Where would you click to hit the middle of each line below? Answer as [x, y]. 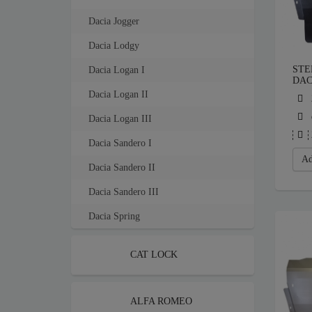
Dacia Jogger [114, 21]
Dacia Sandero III [124, 192]
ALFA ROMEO [161, 301]
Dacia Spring [114, 216]
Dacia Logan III [120, 119]
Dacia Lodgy [114, 46]
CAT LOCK [154, 255]
